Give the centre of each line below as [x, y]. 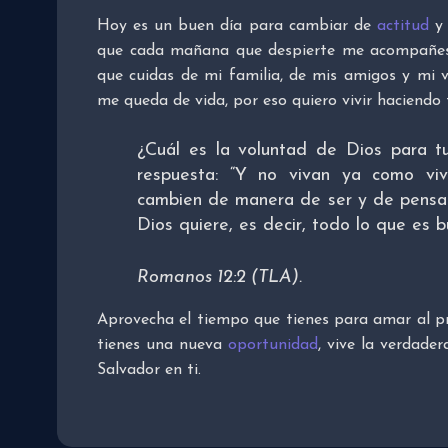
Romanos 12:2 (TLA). [219, 278]
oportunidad [272, 345]
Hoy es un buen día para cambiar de [237, 26]
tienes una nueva [162, 345]
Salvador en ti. [149, 370]
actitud [402, 26]
